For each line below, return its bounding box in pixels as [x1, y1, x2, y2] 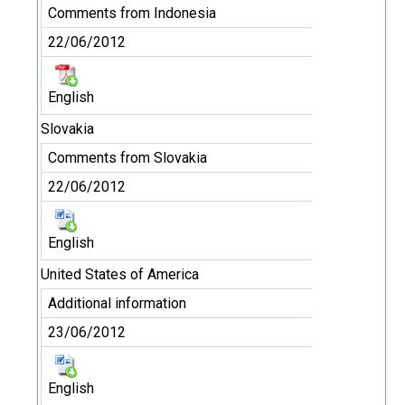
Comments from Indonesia [48, 5, 216, 22]
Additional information [48, 295, 186, 312]
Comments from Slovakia [48, 149, 207, 166]
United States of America [41, 266, 199, 283]
